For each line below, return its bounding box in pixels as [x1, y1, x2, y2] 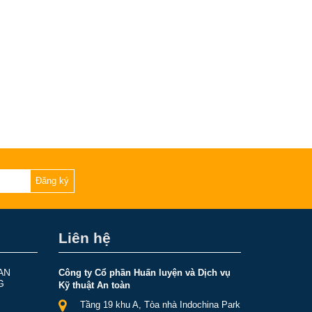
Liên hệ [58, 230, 111, 246]
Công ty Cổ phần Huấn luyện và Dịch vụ [58, 267, 231, 278]
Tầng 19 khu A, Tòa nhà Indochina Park [79, 299, 240, 310]
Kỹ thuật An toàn [58, 280, 130, 290]
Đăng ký [36, 175, 69, 186]
